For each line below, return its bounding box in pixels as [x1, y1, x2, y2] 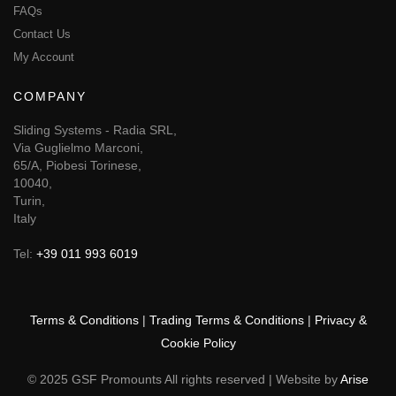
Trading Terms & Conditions [148, 312, 304, 327]
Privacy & [314, 312, 367, 327]
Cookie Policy [160, 335, 236, 350]
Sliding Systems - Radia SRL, [13, 122, 177, 137]
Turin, [13, 193, 45, 208]
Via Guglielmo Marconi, [13, 140, 143, 155]
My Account [13, 49, 74, 64]
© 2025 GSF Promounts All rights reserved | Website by [27, 371, 340, 386]
